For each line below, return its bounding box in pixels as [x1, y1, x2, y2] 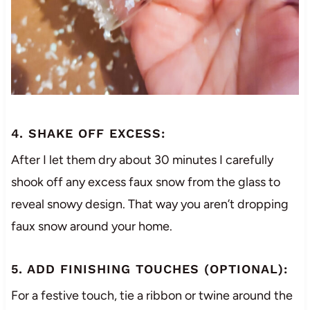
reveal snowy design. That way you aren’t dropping [10, 197, 289, 212]
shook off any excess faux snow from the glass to [10, 174, 280, 190]
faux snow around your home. [10, 219, 172, 235]
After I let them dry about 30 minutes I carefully [10, 152, 273, 168]
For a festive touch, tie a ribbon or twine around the [10, 288, 293, 304]
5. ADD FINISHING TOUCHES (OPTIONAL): [10, 262, 288, 277]
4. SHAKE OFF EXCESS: [10, 126, 165, 141]
